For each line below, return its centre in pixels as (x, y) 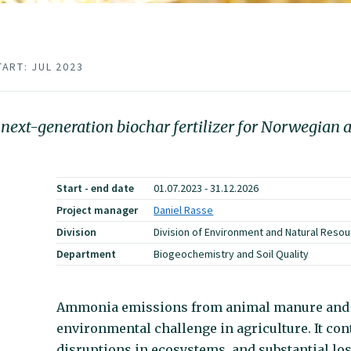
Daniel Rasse (184, 210)
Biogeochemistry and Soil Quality (232, 254)
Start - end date (96, 188)
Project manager (98, 210)
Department (87, 254)
